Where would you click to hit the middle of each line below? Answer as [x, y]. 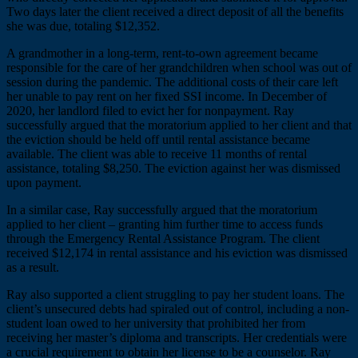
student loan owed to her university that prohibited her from [156, 323]
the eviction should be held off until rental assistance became [158, 139]
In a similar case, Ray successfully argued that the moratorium [162, 209]
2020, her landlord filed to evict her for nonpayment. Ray [150, 110]
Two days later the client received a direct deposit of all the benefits [175, 11]
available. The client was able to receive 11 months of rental [157, 153]
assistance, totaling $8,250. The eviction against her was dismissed [173, 168]
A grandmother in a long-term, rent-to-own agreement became [162, 53]
